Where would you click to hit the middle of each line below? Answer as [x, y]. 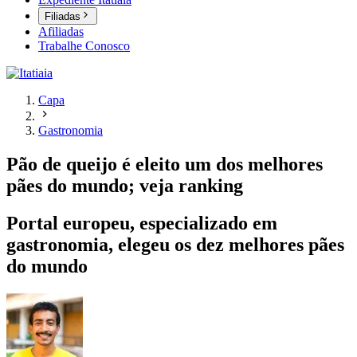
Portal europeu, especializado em [142, 224]
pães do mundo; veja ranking [125, 186]
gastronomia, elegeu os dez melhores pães [175, 245]
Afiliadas [61, 32]
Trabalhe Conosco [84, 46]
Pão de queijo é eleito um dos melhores [165, 165]
